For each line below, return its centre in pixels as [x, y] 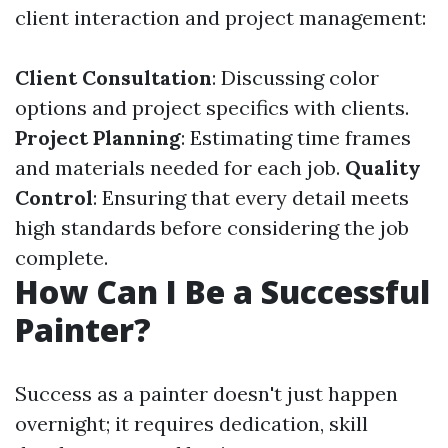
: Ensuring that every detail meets [251, 197]
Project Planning [98, 137]
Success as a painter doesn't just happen [206, 393]
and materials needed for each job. [180, 167]
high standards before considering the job [212, 227]
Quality [383, 167]
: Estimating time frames [296, 137]
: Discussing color [295, 77]
